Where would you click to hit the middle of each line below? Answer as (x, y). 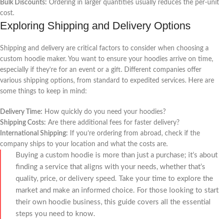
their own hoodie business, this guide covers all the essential (113, 202)
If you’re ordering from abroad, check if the (134, 133)
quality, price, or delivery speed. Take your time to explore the (114, 178)
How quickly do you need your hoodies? (104, 112)
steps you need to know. (55, 214)
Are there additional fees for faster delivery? (113, 122)
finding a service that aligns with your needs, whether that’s (110, 167)
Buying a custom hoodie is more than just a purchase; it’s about (117, 155)
